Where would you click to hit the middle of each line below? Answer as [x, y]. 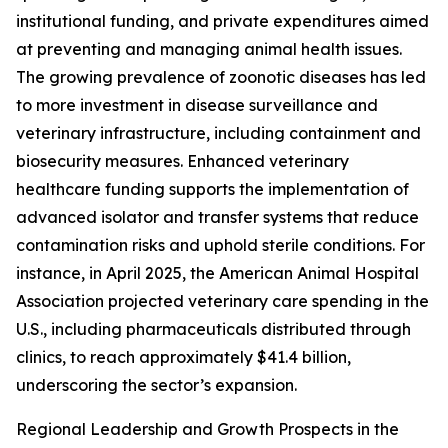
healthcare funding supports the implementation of [212, 189]
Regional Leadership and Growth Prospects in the [207, 429]
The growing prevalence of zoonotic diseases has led [221, 77]
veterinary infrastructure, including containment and [218, 133]
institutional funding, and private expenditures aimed [222, 21]
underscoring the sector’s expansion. [156, 385]
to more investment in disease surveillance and [197, 105]
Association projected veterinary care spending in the [222, 301]
